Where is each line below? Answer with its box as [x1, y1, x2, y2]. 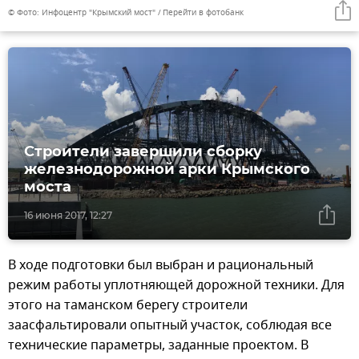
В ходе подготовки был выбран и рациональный [8, 256, 313, 276]
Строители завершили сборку [24, 143, 262, 161]
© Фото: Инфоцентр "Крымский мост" [8, 6, 155, 19]
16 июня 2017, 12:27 [24, 209, 112, 222]
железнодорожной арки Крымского [24, 160, 310, 179]
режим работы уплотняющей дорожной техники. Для [8, 276, 345, 296]
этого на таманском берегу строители [8, 296, 248, 316]
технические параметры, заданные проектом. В [8, 336, 309, 356]
